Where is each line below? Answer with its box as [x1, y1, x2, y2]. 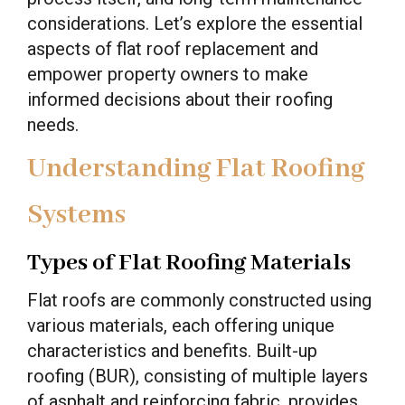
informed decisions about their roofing [27, 89, 333, 110]
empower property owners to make [27, 63, 308, 85]
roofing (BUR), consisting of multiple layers [27, 365, 368, 387]
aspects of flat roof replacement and [27, 38, 318, 60]
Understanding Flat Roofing [27, 152, 364, 186]
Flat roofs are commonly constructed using [27, 289, 372, 311]
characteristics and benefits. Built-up [27, 340, 317, 362]
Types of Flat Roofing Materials [27, 248, 351, 278]
